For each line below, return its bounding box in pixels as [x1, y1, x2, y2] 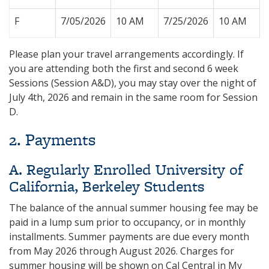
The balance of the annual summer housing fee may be [9, 201, 258, 214]
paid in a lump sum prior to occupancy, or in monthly [9, 216, 246, 229]
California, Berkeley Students [9, 175, 205, 197]
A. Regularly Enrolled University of [9, 159, 243, 180]
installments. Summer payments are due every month [9, 230, 249, 243]
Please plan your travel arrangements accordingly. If [9, 47, 244, 61]
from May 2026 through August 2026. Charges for [9, 244, 234, 258]
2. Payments [9, 128, 96, 151]
